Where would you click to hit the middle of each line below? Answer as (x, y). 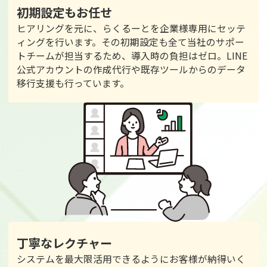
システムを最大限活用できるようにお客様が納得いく (131, 259)
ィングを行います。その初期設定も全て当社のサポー (131, 42)
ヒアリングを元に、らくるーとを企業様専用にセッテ (131, 28)
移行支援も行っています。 (73, 83)
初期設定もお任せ (64, 12)
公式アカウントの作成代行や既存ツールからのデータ (131, 69)
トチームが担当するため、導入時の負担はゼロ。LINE (132, 55)
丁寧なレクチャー (64, 243)
